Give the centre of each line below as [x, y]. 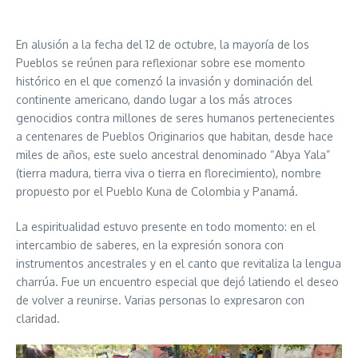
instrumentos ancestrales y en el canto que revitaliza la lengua [179, 263]
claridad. [38, 318]
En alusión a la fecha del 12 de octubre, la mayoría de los [163, 44]
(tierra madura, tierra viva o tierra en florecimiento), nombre [169, 173]
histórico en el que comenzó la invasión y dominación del [164, 81]
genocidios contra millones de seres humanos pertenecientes [175, 118]
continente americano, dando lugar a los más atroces [154, 99]
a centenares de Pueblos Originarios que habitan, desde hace [175, 136]
